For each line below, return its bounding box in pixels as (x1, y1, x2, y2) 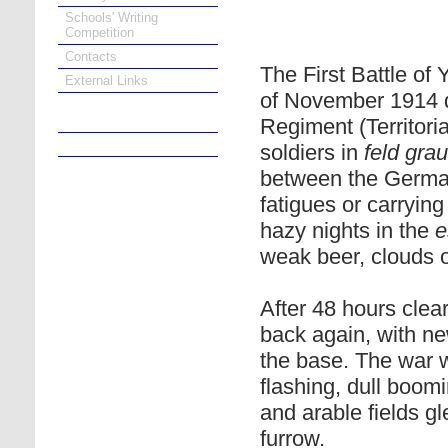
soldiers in (260, 140, 364, 165)
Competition (64, 25, 134, 41)
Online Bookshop (64, 136, 173, 152)
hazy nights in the (260, 218, 435, 243)
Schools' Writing (64, 10, 158, 26)
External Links (64, 73, 148, 89)
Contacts (64, 49, 117, 65)
